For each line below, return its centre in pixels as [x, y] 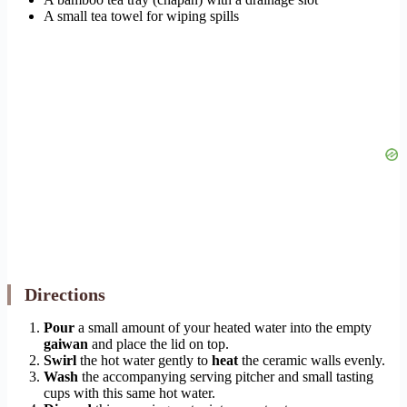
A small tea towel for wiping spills [141, 16]
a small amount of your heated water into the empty [223, 328]
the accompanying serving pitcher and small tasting [226, 377]
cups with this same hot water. [129, 393]
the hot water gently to [144, 361]
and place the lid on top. [159, 344]
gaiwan [66, 344]
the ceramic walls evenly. [312, 361]
